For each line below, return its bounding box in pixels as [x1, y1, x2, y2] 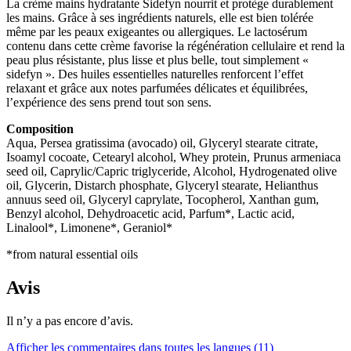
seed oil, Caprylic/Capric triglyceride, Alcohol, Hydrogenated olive [6, 165, 337, 179]
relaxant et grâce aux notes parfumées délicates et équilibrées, [6, 81, 308, 96]
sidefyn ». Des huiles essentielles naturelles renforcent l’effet [6, 67, 303, 81]
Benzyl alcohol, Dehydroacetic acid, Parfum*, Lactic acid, [6, 207, 295, 221]
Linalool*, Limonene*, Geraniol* [6, 221, 172, 235]
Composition [6, 122, 74, 136]
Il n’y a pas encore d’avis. [6, 314, 133, 328]
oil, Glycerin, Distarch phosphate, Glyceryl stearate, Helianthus [6, 179, 318, 193]
